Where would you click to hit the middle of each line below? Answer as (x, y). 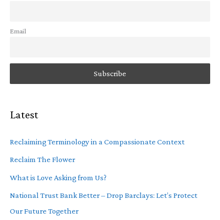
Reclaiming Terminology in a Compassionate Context (97, 142)
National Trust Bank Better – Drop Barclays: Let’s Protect (104, 195)
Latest (24, 114)
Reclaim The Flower (42, 160)
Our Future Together (44, 211)
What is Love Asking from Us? (58, 177)
